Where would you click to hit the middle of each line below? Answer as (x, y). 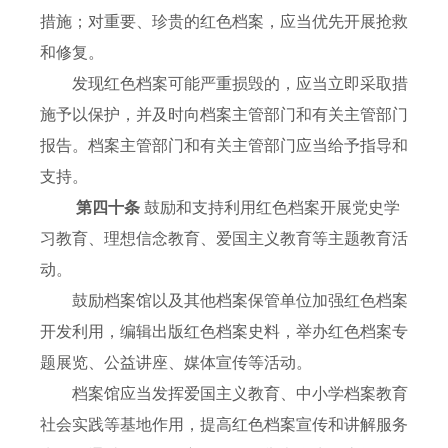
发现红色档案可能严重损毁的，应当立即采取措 (224, 84)
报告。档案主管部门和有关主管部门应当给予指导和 (224, 146)
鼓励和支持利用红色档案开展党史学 (272, 208)
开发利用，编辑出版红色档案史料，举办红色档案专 (224, 332)
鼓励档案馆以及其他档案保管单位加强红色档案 (224, 301)
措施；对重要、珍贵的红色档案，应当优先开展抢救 (224, 22)
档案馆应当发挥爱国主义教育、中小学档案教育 (224, 394)
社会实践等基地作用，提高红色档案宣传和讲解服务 (224, 425)
